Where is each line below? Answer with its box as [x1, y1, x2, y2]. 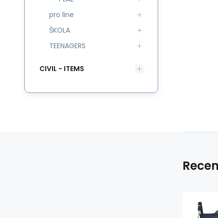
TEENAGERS [49, 41, 86, 51]
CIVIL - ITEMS [39, 63, 84, 73]
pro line [49, 10, 74, 19]
